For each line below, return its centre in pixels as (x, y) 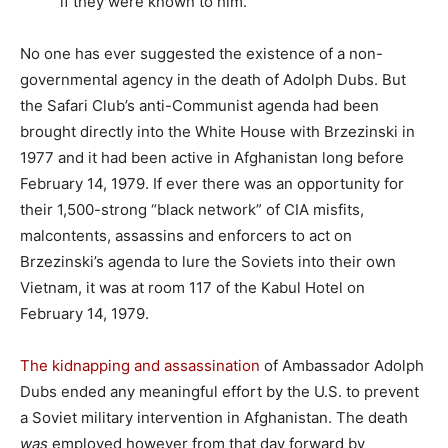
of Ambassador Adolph (342, 366)
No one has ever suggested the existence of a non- (201, 54)
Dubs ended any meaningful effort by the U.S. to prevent (219, 392)
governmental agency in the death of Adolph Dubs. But (213, 80)
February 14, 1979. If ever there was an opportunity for (212, 184)
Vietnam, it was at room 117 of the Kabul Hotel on (192, 288)
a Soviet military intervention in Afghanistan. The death (214, 418)
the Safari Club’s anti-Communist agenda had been (199, 106)
